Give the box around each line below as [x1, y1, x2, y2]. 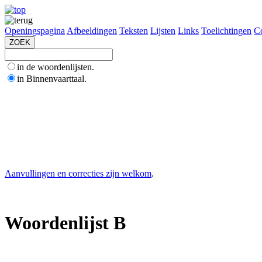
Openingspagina [5, 26, 65, 36]
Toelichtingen [201, 26, 251, 36]
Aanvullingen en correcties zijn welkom [5, 168, 151, 178]
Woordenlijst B [5, 212, 126, 234]
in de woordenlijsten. [17, 62, 94, 72]
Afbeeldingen [67, 26, 117, 36]
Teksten [119, 26, 148, 36]
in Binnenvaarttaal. [17, 74, 87, 84]
